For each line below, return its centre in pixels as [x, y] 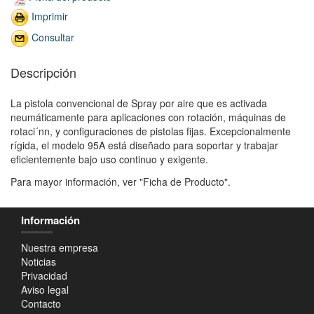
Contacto [41, 303]
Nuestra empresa [60, 247]
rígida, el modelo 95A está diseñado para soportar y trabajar [144, 145]
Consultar [53, 37]
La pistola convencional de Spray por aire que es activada [139, 103]
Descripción [43, 72]
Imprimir [50, 16]
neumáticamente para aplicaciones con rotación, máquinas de [148, 117]
